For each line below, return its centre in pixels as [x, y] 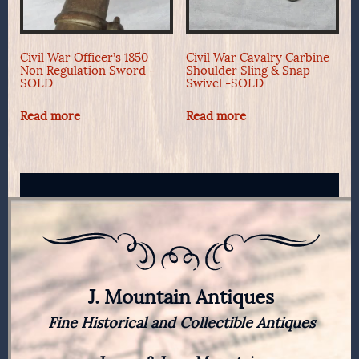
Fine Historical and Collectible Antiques [181, 323]
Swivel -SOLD [224, 84]
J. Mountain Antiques [181, 296]
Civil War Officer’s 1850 [84, 58]
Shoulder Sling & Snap [248, 71]
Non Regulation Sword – [88, 71]
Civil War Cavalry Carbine [257, 58]
